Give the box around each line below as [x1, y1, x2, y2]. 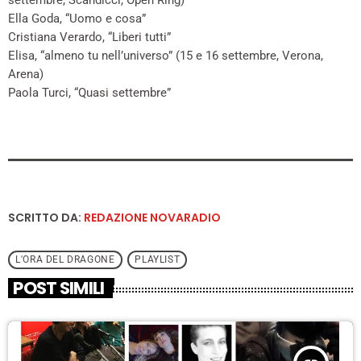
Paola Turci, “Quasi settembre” [8, 85, 171, 101]
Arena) [8, 67, 44, 82]
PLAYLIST [135, 254, 180, 266]
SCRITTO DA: [8, 210, 84, 226]
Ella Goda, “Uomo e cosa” [8, 11, 146, 27]
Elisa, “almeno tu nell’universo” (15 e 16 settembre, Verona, [8, 48, 323, 64]
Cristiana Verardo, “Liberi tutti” [8, 30, 171, 45]
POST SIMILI [13, 276, 105, 301]
